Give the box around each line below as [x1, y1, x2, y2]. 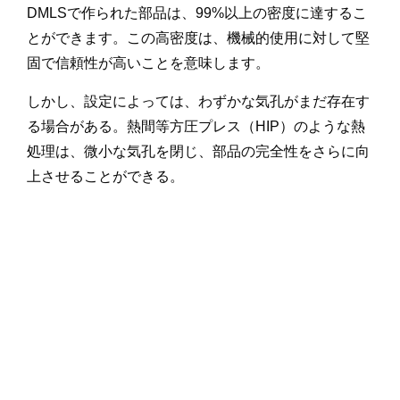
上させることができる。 [27, 169, 184, 185]
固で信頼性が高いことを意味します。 [27, 55, 270, 71]
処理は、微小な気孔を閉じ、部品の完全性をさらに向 [27, 144, 370, 160]
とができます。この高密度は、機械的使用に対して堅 [27, 30, 370, 46]
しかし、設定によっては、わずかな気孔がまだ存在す [27, 94, 370, 110]
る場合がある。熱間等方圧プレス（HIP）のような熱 [27, 119, 365, 135]
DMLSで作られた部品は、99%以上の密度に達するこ [27, 5, 367, 21]
